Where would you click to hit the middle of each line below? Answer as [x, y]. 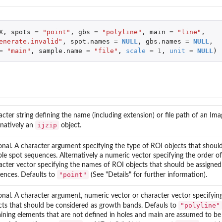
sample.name [60, 51]
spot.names [90, 41]
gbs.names [163, 41]
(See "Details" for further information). [148, 175]
